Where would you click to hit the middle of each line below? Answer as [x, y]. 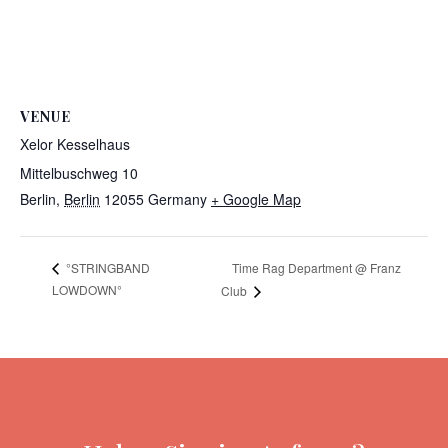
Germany [177, 198]
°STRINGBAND [106, 268]
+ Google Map [256, 198]
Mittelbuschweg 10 [79, 172]
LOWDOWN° [87, 290]
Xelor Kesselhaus [75, 143]
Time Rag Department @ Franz [316, 267]
